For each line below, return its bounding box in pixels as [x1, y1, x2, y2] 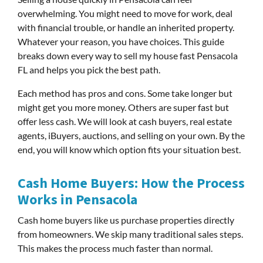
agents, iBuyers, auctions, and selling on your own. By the [18, 130, 245, 141]
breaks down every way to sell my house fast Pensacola [18, 50, 238, 61]
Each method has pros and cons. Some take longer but [18, 87, 232, 99]
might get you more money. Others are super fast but [18, 102, 229, 113]
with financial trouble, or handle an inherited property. [18, 22, 234, 33]
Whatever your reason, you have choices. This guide [18, 36, 224, 47]
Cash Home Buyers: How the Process [18, 173, 245, 194]
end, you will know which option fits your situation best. [18, 144, 241, 155]
